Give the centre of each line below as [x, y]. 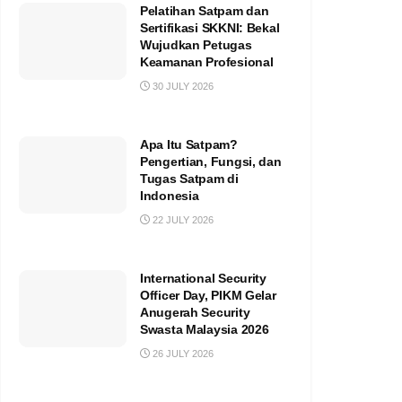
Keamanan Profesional [207, 61]
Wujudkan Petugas [196, 44]
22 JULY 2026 [182, 219]
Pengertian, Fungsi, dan [211, 161]
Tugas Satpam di [189, 178]
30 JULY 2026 [182, 86]
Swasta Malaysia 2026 [205, 329]
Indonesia [170, 195]
